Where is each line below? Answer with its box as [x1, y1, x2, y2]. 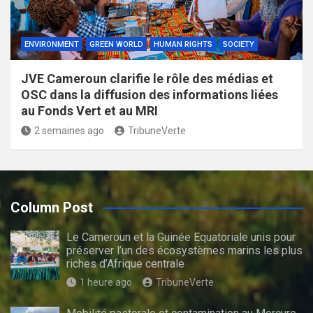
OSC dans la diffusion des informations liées [21, 87, 278, 102]
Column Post [10, 198, 93, 216]
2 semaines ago [34, 124, 104, 136]
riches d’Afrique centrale [66, 256, 184, 270]
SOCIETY [223, 39, 254, 49]
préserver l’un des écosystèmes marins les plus [66, 243, 303, 257]
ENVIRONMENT [24, 39, 79, 49]
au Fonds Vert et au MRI [21, 103, 158, 118]
